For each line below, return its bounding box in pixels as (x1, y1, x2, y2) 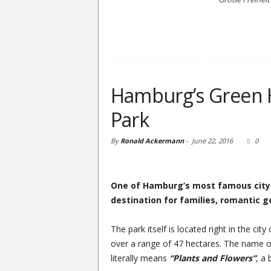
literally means (110, 252, 169, 264)
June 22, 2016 (191, 136, 233, 145)
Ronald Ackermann (120, 136, 184, 145)
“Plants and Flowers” (169, 252, 256, 264)
